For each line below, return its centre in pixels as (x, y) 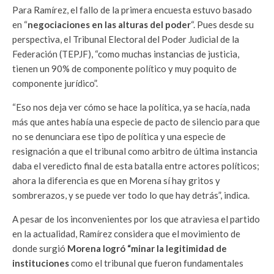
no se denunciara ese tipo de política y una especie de (119, 136)
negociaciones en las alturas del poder (109, 24)
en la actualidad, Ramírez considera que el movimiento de (126, 234)
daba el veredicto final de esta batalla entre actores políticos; (136, 166)
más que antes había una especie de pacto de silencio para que (136, 122)
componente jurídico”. (55, 83)
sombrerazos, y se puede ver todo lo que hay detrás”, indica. (131, 195)
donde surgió (40, 248)
